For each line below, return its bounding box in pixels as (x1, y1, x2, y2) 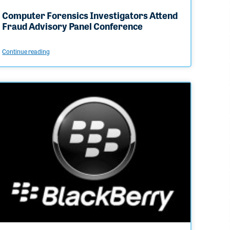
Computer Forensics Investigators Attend (2, 8, 178, 22)
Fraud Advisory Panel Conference (2, 18, 143, 32)
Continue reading (2, 46, 50, 56)
